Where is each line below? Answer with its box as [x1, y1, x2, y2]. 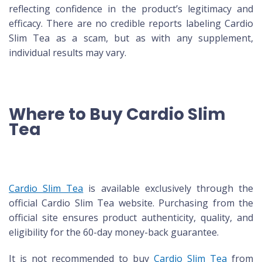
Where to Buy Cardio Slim [9, 103, 226, 126]
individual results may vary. [9, 46, 126, 60]
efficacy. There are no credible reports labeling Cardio [9, 17, 253, 30]
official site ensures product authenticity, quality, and [9, 211, 253, 225]
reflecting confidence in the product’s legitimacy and [9, 2, 253, 16]
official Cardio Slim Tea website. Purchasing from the [9, 196, 253, 210]
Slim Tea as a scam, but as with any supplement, [9, 32, 253, 45]
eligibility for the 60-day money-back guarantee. [9, 226, 219, 239]
